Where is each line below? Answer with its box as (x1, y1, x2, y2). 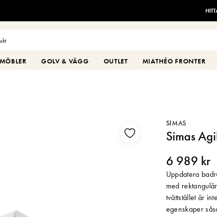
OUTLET (103, 57, 128, 65)
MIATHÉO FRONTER (142, 57, 206, 65)
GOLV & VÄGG (41, 57, 89, 65)
